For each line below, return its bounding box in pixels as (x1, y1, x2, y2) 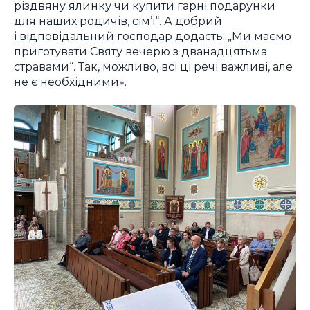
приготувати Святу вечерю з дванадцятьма (14, 44, 267, 59)
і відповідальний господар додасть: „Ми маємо (14, 29, 291, 44)
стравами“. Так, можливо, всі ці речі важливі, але (14, 60, 293, 74)
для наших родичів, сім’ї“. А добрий (14, 14, 222, 28)
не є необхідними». (14, 75, 127, 89)
